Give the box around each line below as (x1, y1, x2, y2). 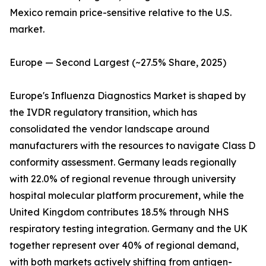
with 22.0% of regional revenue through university (9, 173, 236, 185)
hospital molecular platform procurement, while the (9, 189, 244, 202)
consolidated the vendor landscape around (9, 123, 210, 135)
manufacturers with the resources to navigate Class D (9, 140, 255, 152)
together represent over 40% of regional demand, (9, 239, 239, 252)
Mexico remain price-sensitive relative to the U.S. (9, 7, 232, 19)
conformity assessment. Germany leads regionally (9, 156, 236, 169)
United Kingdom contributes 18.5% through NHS (9, 206, 229, 218)
